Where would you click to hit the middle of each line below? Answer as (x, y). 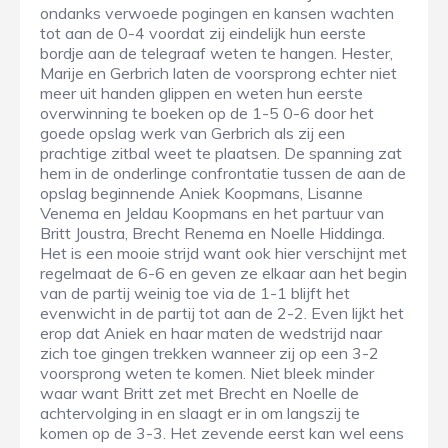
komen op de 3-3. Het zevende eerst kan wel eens (222, 433)
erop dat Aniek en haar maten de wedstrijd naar (211, 333)
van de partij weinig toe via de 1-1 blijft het (195, 293)
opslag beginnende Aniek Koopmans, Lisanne (201, 193)
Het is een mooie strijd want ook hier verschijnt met (223, 253)
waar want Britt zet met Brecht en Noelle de (199, 393)
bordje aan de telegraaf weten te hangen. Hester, (216, 53)
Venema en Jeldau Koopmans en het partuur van (212, 213)
